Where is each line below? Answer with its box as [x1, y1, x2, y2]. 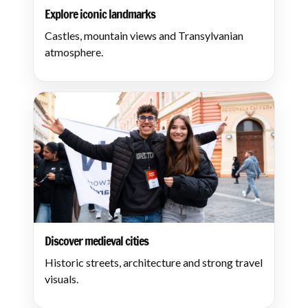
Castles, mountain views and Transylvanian [45, 29, 243, 42]
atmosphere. [45, 45, 103, 58]
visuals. [45, 272, 78, 285]
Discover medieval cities [45, 232, 148, 250]
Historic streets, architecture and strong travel [45, 256, 263, 269]
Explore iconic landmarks [45, 5, 155, 23]
